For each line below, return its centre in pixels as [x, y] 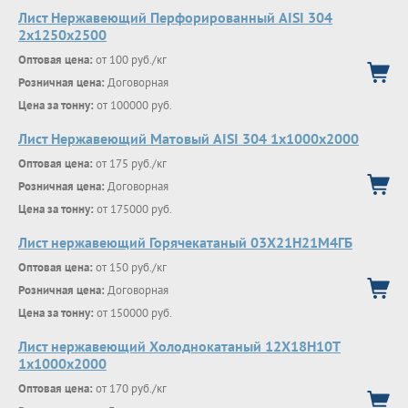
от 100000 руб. [133, 105]
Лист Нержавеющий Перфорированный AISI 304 [175, 17]
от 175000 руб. [133, 209]
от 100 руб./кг [130, 60]
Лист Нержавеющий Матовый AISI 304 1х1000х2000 [189, 138]
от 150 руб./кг [130, 267]
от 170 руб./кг [130, 388]
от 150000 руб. [133, 313]
